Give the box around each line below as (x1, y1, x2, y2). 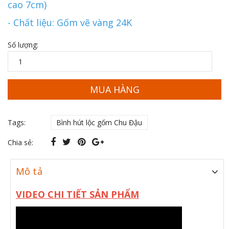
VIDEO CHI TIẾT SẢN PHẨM (16, 188, 139, 201)
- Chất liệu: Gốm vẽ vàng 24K (8, 16, 132, 29)
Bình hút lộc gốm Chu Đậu (56, 118, 142, 128)
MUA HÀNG (89, 83, 140, 96)
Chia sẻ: (8, 138, 33, 148)
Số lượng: (8, 40, 38, 50)
